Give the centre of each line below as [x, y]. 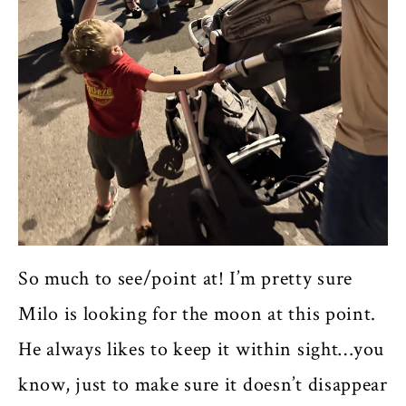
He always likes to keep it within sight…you [202, 349]
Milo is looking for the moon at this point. [198, 314]
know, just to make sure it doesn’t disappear [203, 384]
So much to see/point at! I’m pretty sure [186, 278]
